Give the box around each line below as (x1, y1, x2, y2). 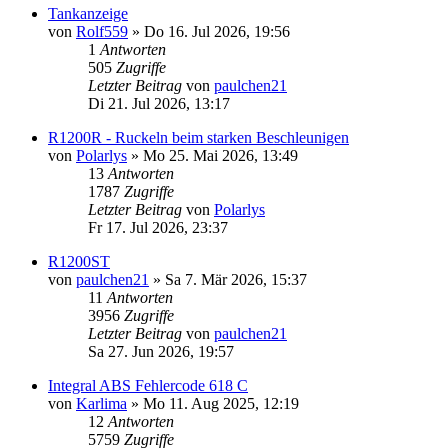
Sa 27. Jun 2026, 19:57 (88, 342, 234, 360)
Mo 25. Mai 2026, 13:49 (143, 146, 298, 164)
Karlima (76, 394, 127, 412)
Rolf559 (76, 22, 128, 40)
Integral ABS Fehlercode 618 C (48, 376, 248, 394)
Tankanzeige (48, 4, 128, 22)
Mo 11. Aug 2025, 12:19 (143, 394, 299, 412)
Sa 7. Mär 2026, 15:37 (165, 270, 307, 288)
